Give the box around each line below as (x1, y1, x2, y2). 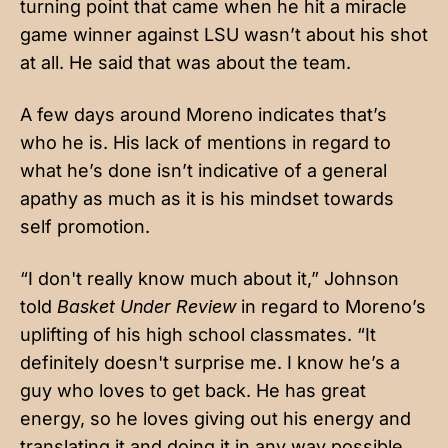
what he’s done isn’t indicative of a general (20, 160, 387, 182)
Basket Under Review (57, 296, 241, 318)
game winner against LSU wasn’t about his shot (20, 24, 428, 46)
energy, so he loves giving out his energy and (20, 408, 411, 430)
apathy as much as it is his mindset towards (20, 188, 394, 210)
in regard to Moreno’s (241, 296, 426, 318)
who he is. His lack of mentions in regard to (20, 132, 391, 154)
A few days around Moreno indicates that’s (20, 104, 387, 126)
